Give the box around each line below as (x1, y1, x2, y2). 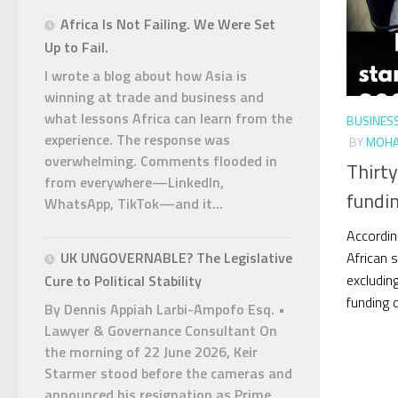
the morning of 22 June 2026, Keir (44, 340, 258, 362)
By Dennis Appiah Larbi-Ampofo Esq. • (44, 298, 285, 320)
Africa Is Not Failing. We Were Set (60, 12, 275, 35)
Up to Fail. (44, 36, 108, 58)
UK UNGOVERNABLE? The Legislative (60, 246, 292, 268)
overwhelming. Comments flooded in (44, 149, 277, 171)
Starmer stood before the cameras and (44, 362, 292, 384)
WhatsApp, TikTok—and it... (44, 192, 223, 214)
